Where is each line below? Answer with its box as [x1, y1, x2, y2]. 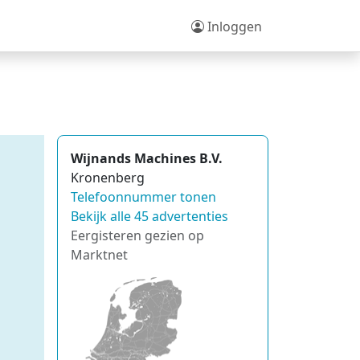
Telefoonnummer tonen [71, 188, 216, 206]
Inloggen [204, 17, 262, 35]
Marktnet [71, 246, 128, 264]
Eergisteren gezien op [71, 227, 204, 244]
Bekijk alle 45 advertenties [71, 207, 228, 225]
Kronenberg [71, 169, 145, 186]
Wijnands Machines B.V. [71, 149, 223, 167]
